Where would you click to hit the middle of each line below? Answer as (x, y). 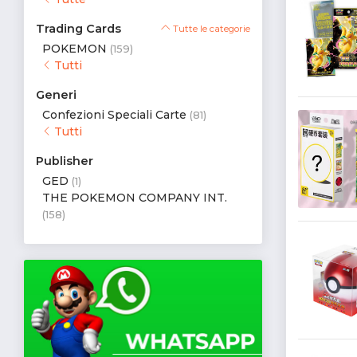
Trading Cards (78, 29)
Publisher (65, 161)
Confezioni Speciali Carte (116, 114)
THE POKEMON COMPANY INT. (135, 197)
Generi (56, 95)
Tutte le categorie (210, 29)
